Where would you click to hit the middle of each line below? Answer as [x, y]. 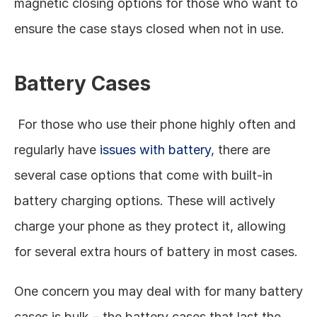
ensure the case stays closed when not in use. [151, 29]
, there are [241, 150]
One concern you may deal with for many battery [158, 291]
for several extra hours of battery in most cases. [158, 252]
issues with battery [155, 150]
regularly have [57, 150]
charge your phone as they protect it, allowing [150, 226]
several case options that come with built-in [143, 175]
